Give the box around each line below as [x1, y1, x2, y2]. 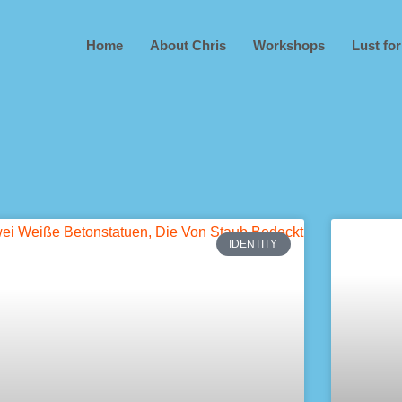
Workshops [252, 38, 325, 53]
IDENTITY [229, 238, 278, 251]
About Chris [149, 38, 226, 53]
